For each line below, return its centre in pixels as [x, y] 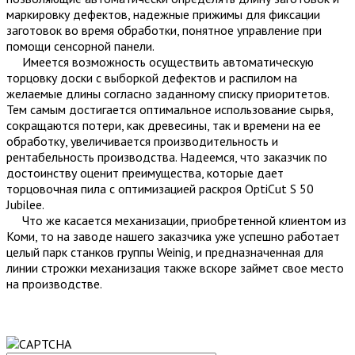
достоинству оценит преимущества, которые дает [145, 172]
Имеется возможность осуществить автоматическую [160, 61]
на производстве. [54, 283]
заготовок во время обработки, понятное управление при [164, 30]
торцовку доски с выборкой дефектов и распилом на [152, 77]
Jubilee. [25, 204]
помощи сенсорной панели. [82, 46]
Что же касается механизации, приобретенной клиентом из [176, 220]
